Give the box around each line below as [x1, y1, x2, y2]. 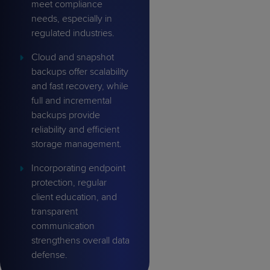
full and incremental [31, 95, 111, 107]
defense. [31, 249, 67, 262]
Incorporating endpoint [31, 162, 125, 175]
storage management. [31, 138, 122, 151]
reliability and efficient [31, 124, 119, 136]
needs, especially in [31, 13, 112, 25]
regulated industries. [31, 27, 115, 40]
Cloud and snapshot [31, 51, 114, 64]
